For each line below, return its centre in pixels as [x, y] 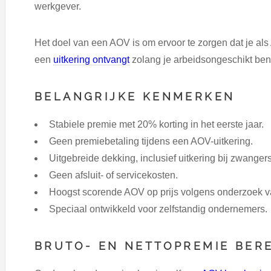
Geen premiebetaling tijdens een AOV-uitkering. [151, 142]
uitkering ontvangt [91, 60]
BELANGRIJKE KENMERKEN [135, 97]
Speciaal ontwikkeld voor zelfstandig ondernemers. [158, 209]
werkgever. [58, 7]
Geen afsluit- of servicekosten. [113, 175]
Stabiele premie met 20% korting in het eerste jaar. [156, 125]
